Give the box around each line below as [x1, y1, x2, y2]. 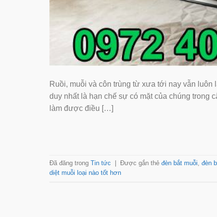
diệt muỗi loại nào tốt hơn [49, 169, 121, 177]
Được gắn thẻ [120, 159, 161, 167]
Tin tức [91, 159, 111, 167]
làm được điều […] [49, 104, 113, 112]
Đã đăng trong [49, 159, 91, 167]
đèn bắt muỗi [161, 159, 198, 167]
